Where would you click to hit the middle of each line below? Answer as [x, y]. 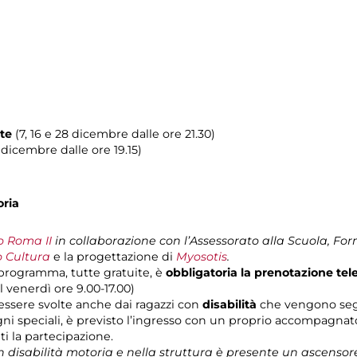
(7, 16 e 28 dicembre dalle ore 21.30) [114, 134]
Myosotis [202, 257]
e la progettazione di [113, 257]
